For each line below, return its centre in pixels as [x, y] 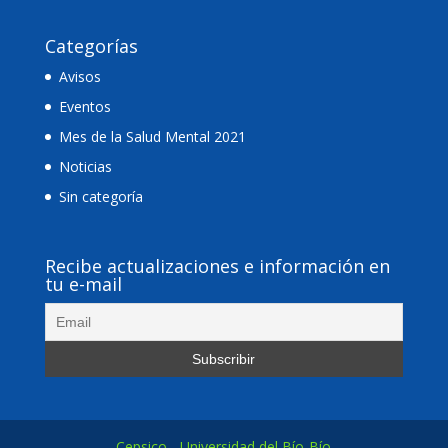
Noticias [85, 167]
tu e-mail [83, 283]
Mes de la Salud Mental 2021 [152, 137]
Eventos [84, 107]
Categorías [91, 46]
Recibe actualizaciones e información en [217, 265]
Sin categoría [100, 197]
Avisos [79, 77]
